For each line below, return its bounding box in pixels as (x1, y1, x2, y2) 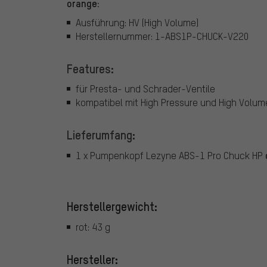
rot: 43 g (76, 220, 110, 233)
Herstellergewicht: (67, 198, 157, 215)
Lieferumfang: (67, 127, 135, 143)
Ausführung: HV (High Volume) (76, 15, 198, 29)
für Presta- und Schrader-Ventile (76, 82, 215, 95)
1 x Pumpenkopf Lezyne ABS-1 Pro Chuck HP (76, 148, 265, 162)
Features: (67, 60, 114, 76)
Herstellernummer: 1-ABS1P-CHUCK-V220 (76, 29, 249, 42)
